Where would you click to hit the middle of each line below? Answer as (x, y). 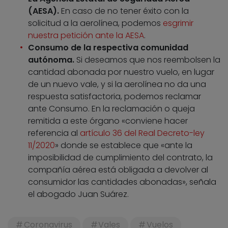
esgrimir (178, 23)
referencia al (54, 133)
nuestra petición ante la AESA (86, 35)
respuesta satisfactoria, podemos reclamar (115, 96)
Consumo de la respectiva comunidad (108, 47)
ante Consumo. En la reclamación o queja (111, 108)
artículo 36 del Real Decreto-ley (142, 133)
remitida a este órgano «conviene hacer (108, 121)
